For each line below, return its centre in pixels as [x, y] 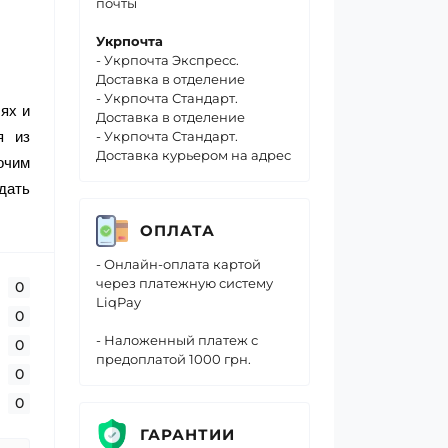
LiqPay [118, 302]
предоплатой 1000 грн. [173, 359]
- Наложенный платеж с [177, 340]
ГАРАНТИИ [187, 434]
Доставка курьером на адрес [193, 155]
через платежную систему [184, 283]
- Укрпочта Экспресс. [167, 60]
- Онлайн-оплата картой [178, 264]
